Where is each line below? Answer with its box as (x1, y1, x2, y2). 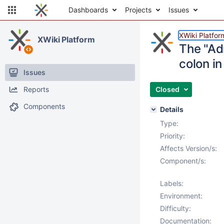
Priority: (160, 131, 185, 140)
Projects (125, 5, 151, 14)
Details (160, 105, 183, 113)
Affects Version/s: (160, 144, 217, 152)
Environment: (160, 191, 202, 200)
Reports (23, 85, 49, 93)
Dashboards (68, 5, 108, 14)
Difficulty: (160, 204, 191, 212)
